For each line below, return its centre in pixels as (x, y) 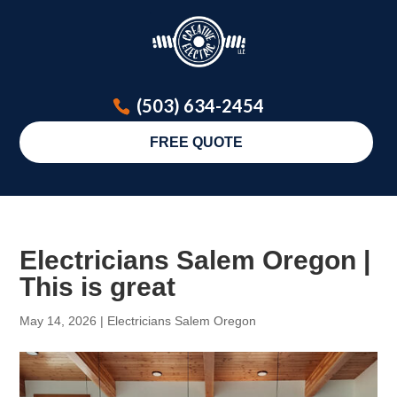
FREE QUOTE (196, 142)
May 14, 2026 (58, 320)
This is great (98, 286)
